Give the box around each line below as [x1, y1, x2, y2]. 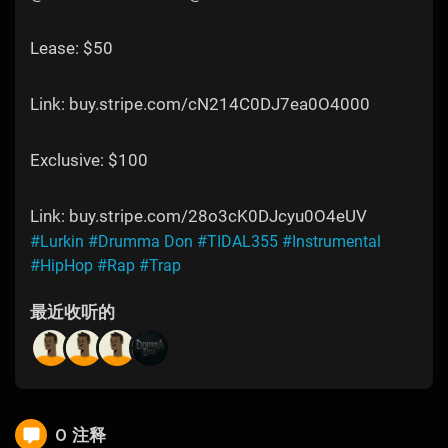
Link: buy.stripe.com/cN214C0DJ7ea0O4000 [30, 94, 370, 115]
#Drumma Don [88, 232, 193, 252]
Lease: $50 [30, 38, 113, 59]
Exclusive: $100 [30, 150, 148, 171]
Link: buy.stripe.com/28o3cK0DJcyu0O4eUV [30, 206, 367, 227]
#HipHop [30, 256, 93, 276]
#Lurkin [30, 232, 84, 252]
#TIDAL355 [197, 232, 278, 252]
